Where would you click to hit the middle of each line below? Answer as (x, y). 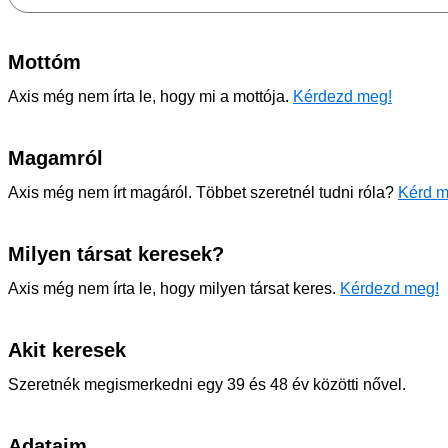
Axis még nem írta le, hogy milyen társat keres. (174, 288)
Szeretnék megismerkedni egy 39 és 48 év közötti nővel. (207, 384)
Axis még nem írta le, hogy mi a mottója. (150, 96)
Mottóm (44, 62)
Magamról (55, 158)
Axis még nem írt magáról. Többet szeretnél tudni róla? (203, 192)
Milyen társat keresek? (116, 254)
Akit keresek (67, 350)
